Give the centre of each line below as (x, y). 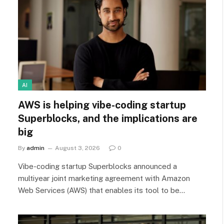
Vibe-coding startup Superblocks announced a (97, 166)
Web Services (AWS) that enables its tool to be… (101, 190)
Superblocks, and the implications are (108, 118)
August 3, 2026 (77, 148)
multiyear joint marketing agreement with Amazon (104, 178)
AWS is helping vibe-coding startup (102, 105)
